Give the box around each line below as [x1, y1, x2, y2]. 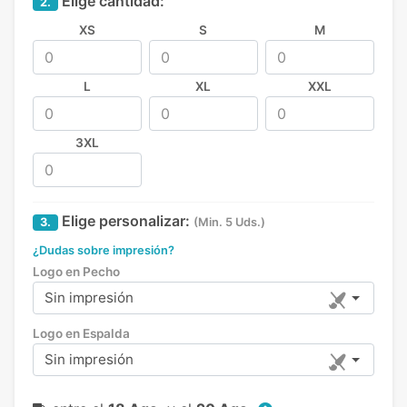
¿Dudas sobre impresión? [33, 243, 174, 258]
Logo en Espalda [33, 326, 130, 342]
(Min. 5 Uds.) [194, 215, 265, 230]
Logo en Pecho [33, 264, 120, 280]
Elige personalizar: [58, 212, 190, 231]
